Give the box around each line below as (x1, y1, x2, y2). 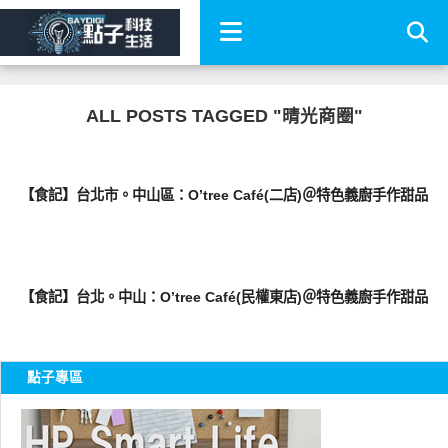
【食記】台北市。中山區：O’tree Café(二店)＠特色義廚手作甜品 (19, 187, 428, 203)
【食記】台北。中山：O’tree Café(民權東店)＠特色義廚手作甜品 (19, 289, 428, 305)
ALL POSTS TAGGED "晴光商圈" (85, 106, 363, 126)
